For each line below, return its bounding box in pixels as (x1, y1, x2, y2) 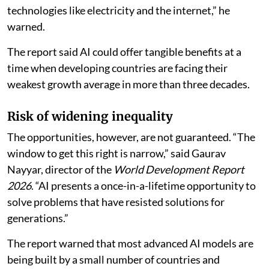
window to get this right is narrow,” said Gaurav (7, 146, 226, 160)
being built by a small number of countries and (7, 252, 220, 266)
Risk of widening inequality (7, 108, 173, 124)
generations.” (7, 211, 68, 225)
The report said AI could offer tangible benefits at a (7, 44, 241, 58)
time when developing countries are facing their (7, 61, 228, 74)
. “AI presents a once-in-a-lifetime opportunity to (31, 178, 256, 192)
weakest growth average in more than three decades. (7, 77, 250, 91)
